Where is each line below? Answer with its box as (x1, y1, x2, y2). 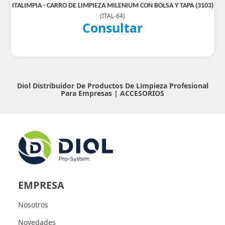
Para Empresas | (61, 88, 120, 98)
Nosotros (18, 199, 48, 209)
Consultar (82, 19, 143, 36)
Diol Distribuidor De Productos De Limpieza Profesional (17, 81, 208, 90)
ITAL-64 (102, 12, 123, 20)
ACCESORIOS (120, 88, 164, 98)
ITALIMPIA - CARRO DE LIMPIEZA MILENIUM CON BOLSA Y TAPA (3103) (12, 2, 213, 10)
